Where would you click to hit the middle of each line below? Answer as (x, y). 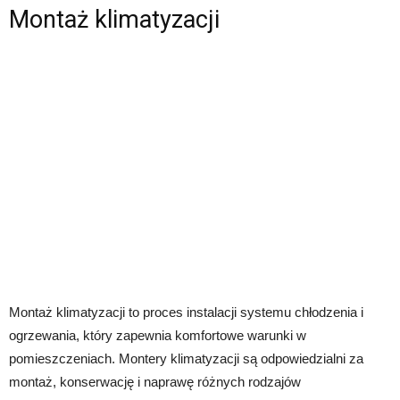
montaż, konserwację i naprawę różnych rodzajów (155, 381)
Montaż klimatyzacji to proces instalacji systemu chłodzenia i (186, 312)
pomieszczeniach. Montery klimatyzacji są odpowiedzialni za (186, 358)
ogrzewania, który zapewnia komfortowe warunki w (158, 335)
